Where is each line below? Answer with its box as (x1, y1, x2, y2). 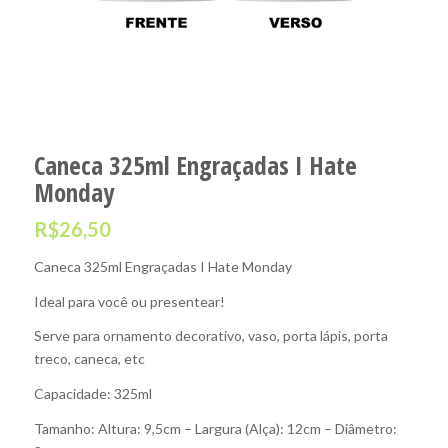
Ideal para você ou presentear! (33, 292, 225, 310)
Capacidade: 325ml (33, 385, 152, 403)
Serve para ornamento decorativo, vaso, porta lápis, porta (33, 327, 388, 345)
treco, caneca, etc (33, 350, 145, 368)
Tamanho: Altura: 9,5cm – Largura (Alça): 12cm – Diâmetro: (33, 420, 397, 438)
